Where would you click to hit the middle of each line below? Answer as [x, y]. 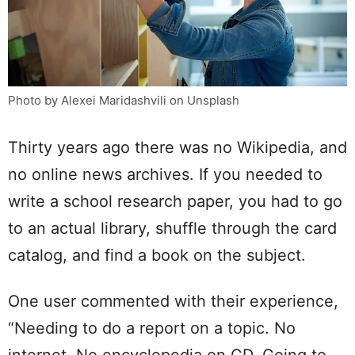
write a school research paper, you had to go [175, 201]
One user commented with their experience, [173, 301]
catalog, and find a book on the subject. [157, 255]
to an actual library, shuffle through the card [172, 228]
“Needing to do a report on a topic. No [152, 328]
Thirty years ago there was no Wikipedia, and [177, 147]
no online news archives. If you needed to [165, 174]
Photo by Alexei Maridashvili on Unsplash [124, 100]
